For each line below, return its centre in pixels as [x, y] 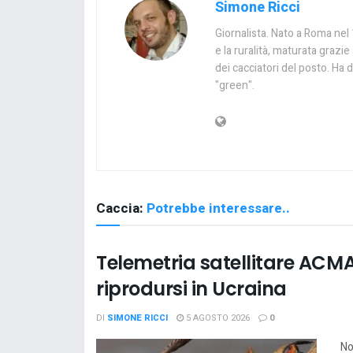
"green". [235, 85]
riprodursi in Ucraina [191, 288]
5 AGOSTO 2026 [217, 318]
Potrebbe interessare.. [218, 208]
